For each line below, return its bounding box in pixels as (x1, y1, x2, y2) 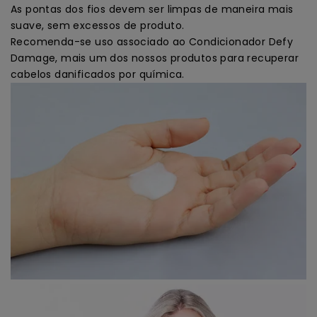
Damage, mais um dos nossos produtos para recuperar (11, 50, 299, 65)
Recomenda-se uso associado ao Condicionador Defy (11, 34, 294, 49)
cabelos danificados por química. (11, 67, 185, 81)
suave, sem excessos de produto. (11, 18, 185, 33)
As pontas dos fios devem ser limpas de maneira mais (11, 1, 294, 16)
